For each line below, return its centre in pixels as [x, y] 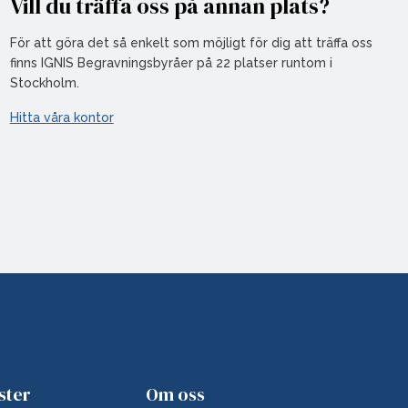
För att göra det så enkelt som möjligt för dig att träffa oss [191, 43]
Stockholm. [44, 83]
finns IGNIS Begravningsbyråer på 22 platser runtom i [171, 63]
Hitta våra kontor [61, 117]
